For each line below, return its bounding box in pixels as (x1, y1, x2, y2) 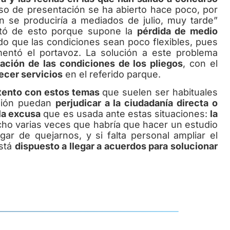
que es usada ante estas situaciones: (41, 108, 210, 120)
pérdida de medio (137, 25, 218, 36)
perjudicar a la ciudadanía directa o (55, 98, 218, 109)
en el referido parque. (63, 68, 161, 80)
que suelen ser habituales (102, 87, 218, 98)
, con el (183, 57, 218, 69)
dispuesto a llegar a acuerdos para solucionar (14, 141, 218, 152)
